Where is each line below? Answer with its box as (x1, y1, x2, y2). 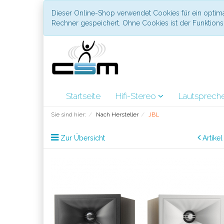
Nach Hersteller (96, 111, 138, 118)
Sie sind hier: (51, 111, 86, 118)
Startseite (66, 91, 100, 101)
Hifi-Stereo (115, 91, 158, 101)
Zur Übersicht (60, 134, 105, 142)
